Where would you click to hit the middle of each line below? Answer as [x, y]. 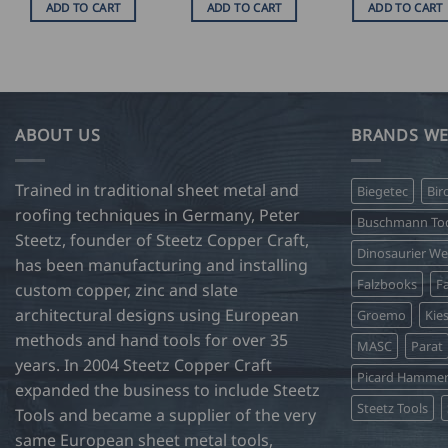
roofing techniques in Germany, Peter [157, 214]
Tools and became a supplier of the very [165, 414]
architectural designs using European [157, 314]
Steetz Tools [392, 407]
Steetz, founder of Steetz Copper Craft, [162, 239]
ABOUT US [58, 135]
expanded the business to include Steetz [167, 389]
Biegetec [382, 190]
